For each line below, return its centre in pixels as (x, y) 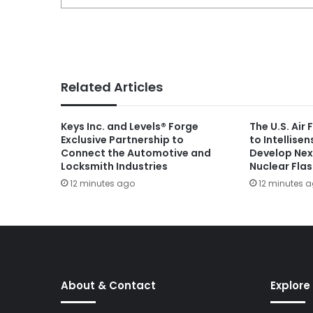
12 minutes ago (102, 183)
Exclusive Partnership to (122, 139)
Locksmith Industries (114, 166)
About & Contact (108, 285)
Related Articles (112, 87)
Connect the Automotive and (136, 153)
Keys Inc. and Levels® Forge (130, 126)
